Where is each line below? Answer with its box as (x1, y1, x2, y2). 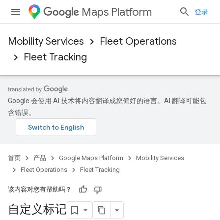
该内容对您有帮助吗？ (8, 186, 72, 193)
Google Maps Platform (59, 154, 123, 162)
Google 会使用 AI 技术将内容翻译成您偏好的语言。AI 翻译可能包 (8, 97, 206, 105)
